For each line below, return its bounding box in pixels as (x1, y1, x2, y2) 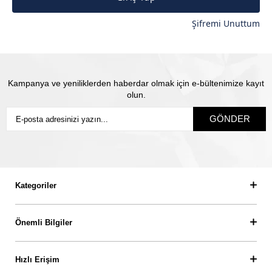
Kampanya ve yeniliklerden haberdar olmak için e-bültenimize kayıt (8, 78, 264, 88)
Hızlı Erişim (15, 255, 59, 264)
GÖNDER (209, 114, 250, 124)
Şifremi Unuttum (192, 18, 260, 29)
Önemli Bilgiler (15, 218, 72, 227)
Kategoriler (15, 181, 56, 190)
